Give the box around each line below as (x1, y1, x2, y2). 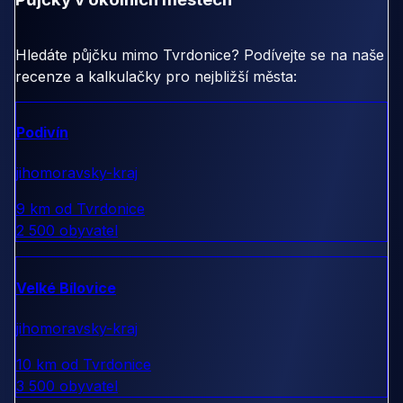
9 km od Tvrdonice (16, 200, 145, 219)
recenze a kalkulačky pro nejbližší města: (15, 67, 297, 85)
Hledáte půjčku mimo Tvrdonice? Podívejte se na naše (15, 45, 384, 64)
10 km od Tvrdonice (16, 354, 151, 373)
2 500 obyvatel (16, 221, 118, 240)
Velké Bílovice (16, 278, 116, 297)
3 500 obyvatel (16, 376, 118, 395)
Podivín (16, 123, 68, 142)
